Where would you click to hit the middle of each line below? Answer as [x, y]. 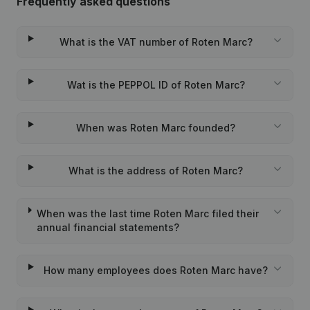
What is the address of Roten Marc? [156, 171]
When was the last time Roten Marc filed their [147, 213]
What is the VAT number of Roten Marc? [156, 42]
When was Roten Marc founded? [156, 128]
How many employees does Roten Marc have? [156, 270]
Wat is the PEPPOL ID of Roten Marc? [156, 85]
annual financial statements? [108, 227]
